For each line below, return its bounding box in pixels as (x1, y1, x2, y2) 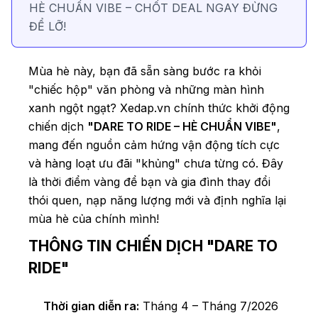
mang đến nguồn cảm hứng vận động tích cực (28, 138, 280, 153)
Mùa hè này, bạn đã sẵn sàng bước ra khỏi (28, 64, 261, 79)
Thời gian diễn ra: (43, 299, 139, 314)
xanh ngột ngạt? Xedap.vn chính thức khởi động (28, 101, 290, 116)
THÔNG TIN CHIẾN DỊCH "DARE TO (28, 237, 278, 256)
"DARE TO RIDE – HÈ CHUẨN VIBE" (87, 119, 277, 134)
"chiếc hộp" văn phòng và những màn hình (28, 82, 264, 97)
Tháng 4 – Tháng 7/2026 (139, 299, 278, 314)
